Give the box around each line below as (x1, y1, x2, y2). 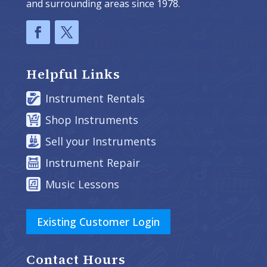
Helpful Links (26, 65, 120, 83)
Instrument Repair (45, 155, 140, 170)
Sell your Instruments (45, 133, 156, 148)
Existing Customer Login (37, 215, 160, 229)
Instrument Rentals (45, 91, 145, 105)
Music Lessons (45, 176, 119, 191)
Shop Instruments (45, 112, 138, 127)
